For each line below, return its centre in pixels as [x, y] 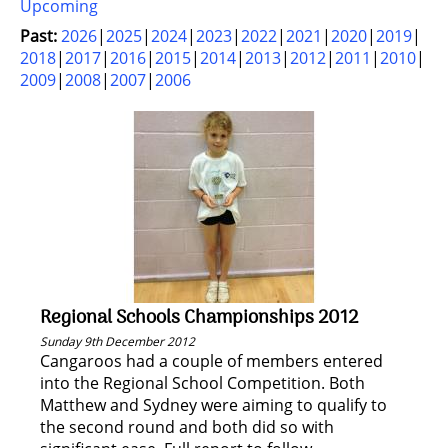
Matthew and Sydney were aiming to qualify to [213, 405]
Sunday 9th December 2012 [117, 341]
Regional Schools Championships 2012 [199, 318]
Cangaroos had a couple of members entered [211, 361]
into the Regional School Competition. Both [202, 383]
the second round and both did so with [187, 427]
